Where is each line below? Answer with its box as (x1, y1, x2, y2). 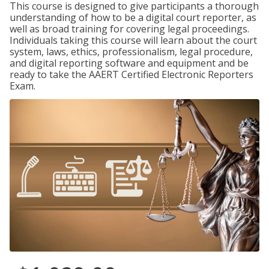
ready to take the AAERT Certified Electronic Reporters (10, 68, 253, 81)
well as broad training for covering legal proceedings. (10, 22, 249, 35)
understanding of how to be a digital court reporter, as (10, 11, 256, 24)
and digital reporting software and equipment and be (10, 56, 249, 70)
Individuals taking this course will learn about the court (10, 34, 257, 47)
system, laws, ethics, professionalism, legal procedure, (10, 45, 253, 58)
